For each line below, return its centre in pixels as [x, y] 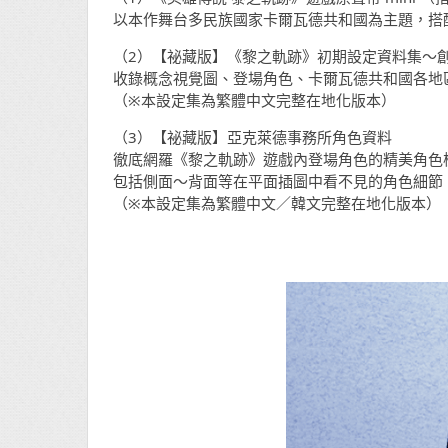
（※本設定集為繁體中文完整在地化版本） [254, 99]
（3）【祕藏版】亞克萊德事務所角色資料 [252, 136]
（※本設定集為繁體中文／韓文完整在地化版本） [277, 202]
